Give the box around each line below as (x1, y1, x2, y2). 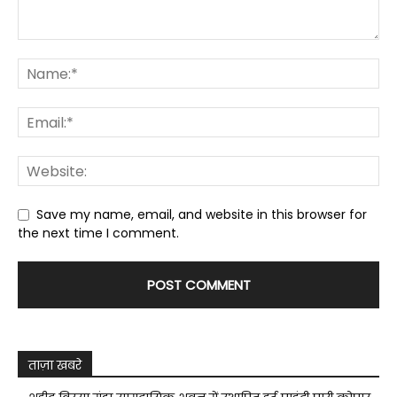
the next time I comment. (18, 224, 179, 243)
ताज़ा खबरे (28, 356, 82, 375)
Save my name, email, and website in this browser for (36, 205, 367, 223)
